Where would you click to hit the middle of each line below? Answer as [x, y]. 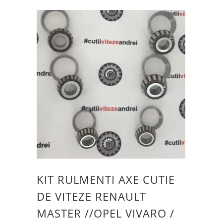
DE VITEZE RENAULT [91, 196]
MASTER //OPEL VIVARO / [106, 213]
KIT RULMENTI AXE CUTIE [106, 179]
